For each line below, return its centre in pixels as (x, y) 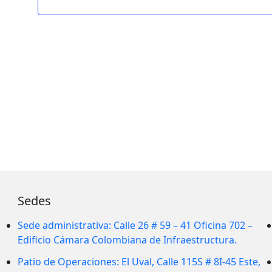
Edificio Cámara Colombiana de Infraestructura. (127, 240)
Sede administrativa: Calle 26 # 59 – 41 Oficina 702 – (135, 226)
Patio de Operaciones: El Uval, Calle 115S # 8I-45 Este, (139, 262)
